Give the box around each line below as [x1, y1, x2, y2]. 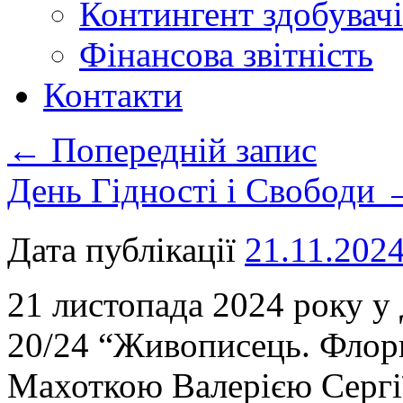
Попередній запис [42, 130, 317, 169]
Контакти [43, 76, 183, 114]
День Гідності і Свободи [7, 171, 384, 210]
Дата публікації [7, 230, 236, 270]
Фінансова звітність [79, 35, 373, 74]
